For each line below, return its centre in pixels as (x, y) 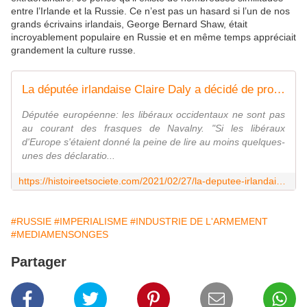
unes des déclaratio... (69, 155)
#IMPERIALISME (91, 221)
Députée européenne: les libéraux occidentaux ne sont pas (153, 114)
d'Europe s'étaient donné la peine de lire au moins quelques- (153, 142)
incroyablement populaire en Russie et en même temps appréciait (153, 37)
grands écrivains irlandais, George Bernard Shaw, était (129, 24)
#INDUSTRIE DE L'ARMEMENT (199, 221)
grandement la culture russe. (73, 50)
